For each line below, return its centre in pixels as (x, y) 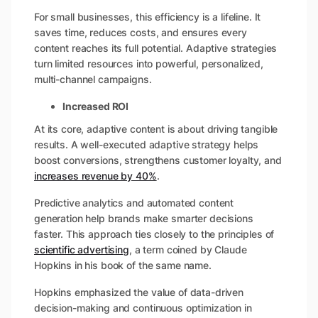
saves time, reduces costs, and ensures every (141, 33)
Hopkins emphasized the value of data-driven (139, 292)
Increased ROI (96, 106)
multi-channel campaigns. (93, 79)
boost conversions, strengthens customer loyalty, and (158, 160)
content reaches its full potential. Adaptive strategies (156, 48)
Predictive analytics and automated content (134, 203)
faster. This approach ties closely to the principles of (154, 234)
